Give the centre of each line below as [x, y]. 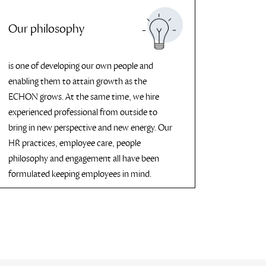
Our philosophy [46, 29]
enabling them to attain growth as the [77, 81]
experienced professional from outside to [83, 112]
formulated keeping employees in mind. [80, 174]
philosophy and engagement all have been [84, 159]
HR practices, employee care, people [75, 143]
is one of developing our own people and [81, 66]
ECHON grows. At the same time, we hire [84, 97]
